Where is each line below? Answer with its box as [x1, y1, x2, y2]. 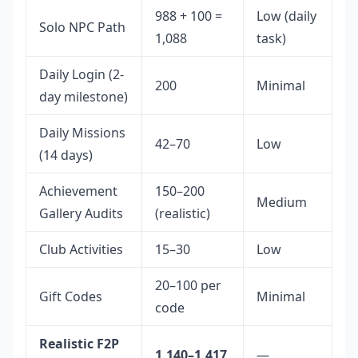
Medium [257, 193, 307, 212]
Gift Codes [39, 288, 102, 306]
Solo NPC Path [39, 18, 125, 37]
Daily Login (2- [39, 66, 124, 84]
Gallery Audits [39, 205, 123, 223]
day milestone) [39, 88, 128, 106]
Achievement [39, 182, 117, 201]
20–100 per [155, 276, 221, 295]
